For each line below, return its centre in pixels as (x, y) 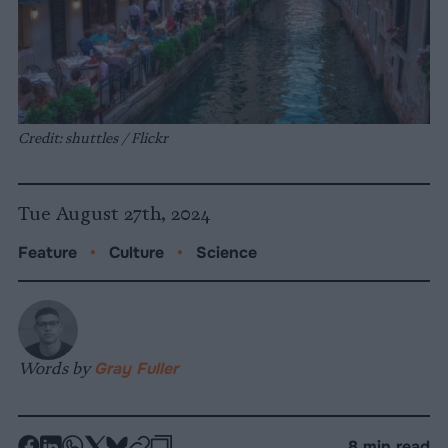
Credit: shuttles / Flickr (93, 138)
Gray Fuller (136, 369)
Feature (47, 253)
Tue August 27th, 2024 (114, 214)
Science (226, 253)
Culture (136, 253)
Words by (56, 368)
